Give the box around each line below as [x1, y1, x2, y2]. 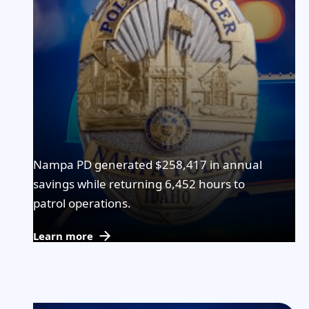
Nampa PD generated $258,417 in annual [33, 157, 262, 172]
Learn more [33, 229, 93, 243]
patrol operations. [33, 195, 131, 211]
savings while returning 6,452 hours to [33, 176, 245, 192]
